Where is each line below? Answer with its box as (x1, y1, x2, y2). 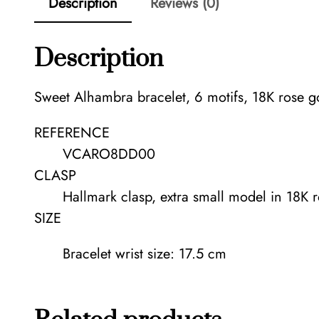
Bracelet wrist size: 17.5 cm (63, 244, 226, 265)
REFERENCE (34, 122, 110, 144)
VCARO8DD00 (63, 144, 155, 165)
